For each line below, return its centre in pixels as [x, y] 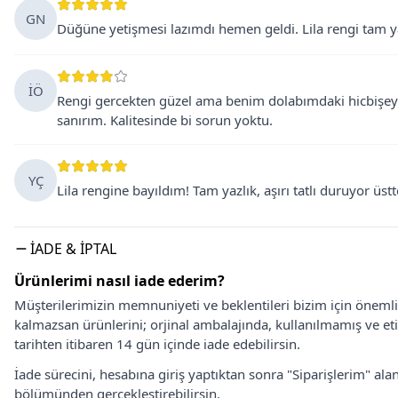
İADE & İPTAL [73, 249]
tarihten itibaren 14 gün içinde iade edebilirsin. [157, 344]
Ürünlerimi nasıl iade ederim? [119, 281]
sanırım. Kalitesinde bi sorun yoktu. [165, 120]
